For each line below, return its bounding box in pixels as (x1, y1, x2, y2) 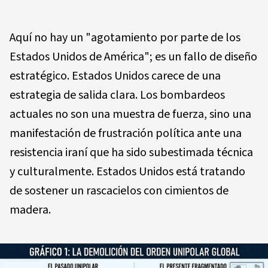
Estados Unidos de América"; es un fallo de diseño (10, 48, 257, 66)
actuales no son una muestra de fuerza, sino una (10, 106, 251, 123)
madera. (10, 202, 51, 219)
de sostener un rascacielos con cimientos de (10, 182, 229, 200)
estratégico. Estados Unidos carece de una (10, 68, 221, 85)
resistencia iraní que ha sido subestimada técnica (10, 144, 253, 162)
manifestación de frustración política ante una (10, 125, 242, 142)
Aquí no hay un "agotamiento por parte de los (10, 29, 240, 47)
